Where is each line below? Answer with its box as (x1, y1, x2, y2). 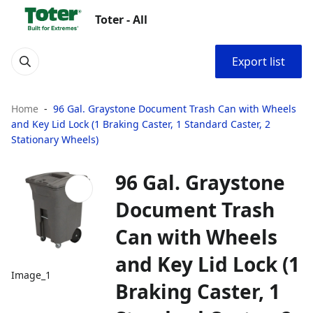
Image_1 (11, 268, 51, 282)
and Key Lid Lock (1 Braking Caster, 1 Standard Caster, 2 (11, 117, 270, 131)
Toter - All (95, 12, 147, 27)
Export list (232, 54, 285, 69)
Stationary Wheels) (11, 133, 99, 146)
